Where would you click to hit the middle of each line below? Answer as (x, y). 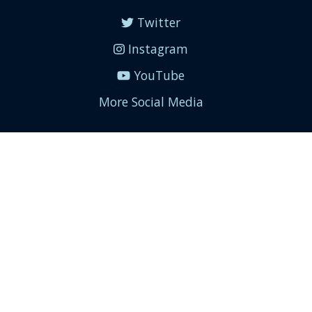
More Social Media (151, 102)
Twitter (157, 22)
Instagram (156, 49)
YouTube (158, 75)
